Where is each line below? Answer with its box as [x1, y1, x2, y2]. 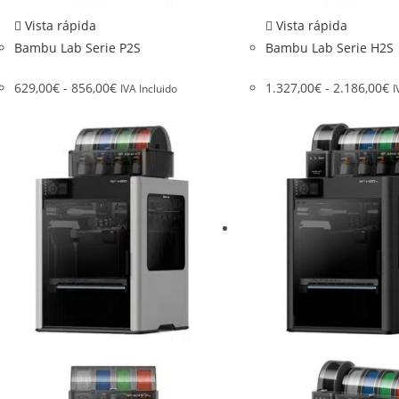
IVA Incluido [120, 82, 177, 96]
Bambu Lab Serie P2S [14, 39, 141, 57]
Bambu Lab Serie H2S [265, 39, 394, 57]
